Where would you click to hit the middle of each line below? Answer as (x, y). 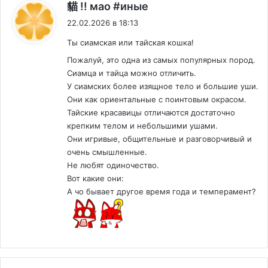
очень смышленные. (107, 152)
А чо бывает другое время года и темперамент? (162, 192)
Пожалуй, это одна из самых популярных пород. (161, 60)
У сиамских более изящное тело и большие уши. (163, 86)
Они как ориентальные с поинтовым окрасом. (157, 100)
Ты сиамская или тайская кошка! (130, 43)
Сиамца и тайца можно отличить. (132, 73)
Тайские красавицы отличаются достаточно (151, 113)
